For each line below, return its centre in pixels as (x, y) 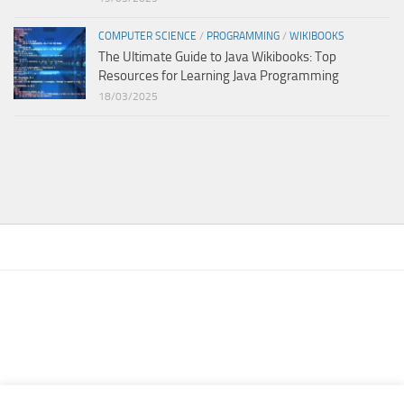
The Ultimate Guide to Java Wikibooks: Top (217, 56)
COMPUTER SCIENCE (147, 36)
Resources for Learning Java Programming (219, 75)
